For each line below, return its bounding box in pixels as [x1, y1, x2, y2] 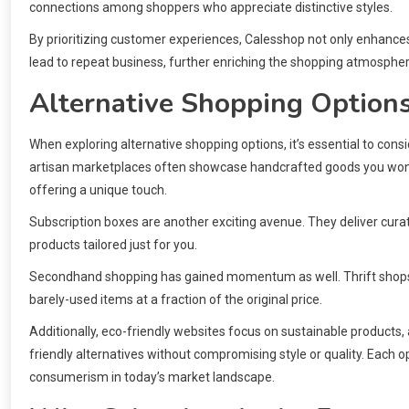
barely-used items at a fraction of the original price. [29, 292, 322, 308]
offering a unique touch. [29, 183, 167, 198]
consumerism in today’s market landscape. [29, 370, 275, 385]
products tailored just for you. [29, 237, 197, 253]
